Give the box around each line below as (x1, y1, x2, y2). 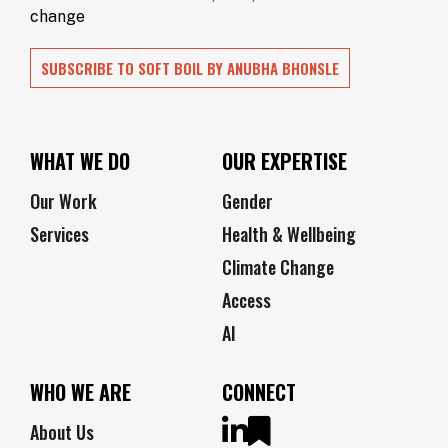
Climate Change (222, 254, 334, 281)
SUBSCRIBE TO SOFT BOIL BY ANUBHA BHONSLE (41, 57, 339, 80)
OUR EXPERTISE (222, 146, 347, 177)
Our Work (30, 188, 97, 215)
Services (30, 221, 89, 248)
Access (222, 287, 271, 314)
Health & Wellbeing (222, 221, 356, 248)
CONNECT (222, 377, 296, 408)
